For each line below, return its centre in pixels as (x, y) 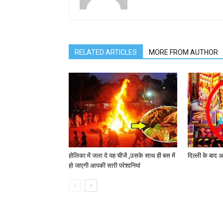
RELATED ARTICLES (106, 53)
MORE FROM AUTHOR (183, 53)
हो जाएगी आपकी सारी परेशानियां (105, 166)
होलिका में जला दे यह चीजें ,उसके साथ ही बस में (122, 156)
